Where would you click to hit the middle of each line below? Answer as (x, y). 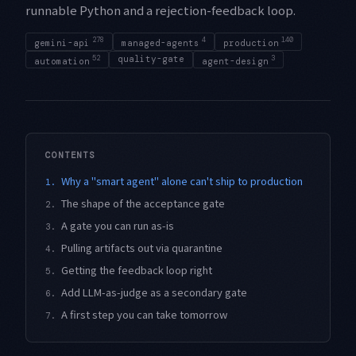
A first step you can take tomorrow (144, 315)
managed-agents (161, 43)
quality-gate (151, 58)
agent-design (235, 61)
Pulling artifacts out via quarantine (142, 248)
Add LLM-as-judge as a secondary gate (154, 292)
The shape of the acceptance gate (143, 203)
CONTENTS (71, 155)
